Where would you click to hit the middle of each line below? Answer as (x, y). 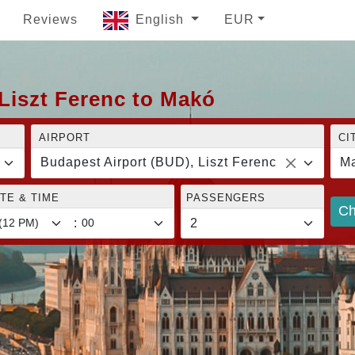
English (162, 19)
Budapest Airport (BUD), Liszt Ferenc (159, 162)
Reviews (50, 19)
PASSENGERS (226, 197)
